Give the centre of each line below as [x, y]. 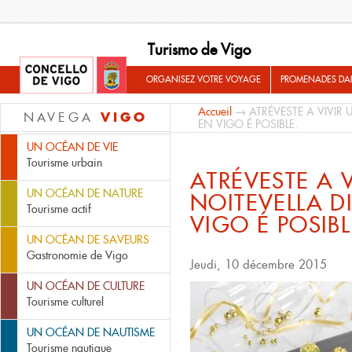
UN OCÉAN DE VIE [72, 147]
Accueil [215, 112]
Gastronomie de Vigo [77, 255]
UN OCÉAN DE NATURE [85, 193]
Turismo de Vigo [199, 49]
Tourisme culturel [65, 302]
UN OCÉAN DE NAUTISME [91, 332]
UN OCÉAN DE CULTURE [86, 286]
